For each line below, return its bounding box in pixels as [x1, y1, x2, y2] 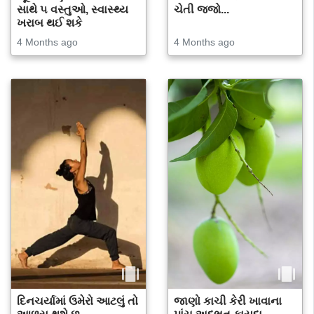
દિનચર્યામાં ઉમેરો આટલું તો [17, 295, 138, 308]
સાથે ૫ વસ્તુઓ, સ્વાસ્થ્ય [17, 4, 128, 16]
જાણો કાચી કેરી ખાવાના [173, 295, 282, 308]
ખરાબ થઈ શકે [17, 17, 82, 29]
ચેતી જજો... [173, 4, 229, 16]
